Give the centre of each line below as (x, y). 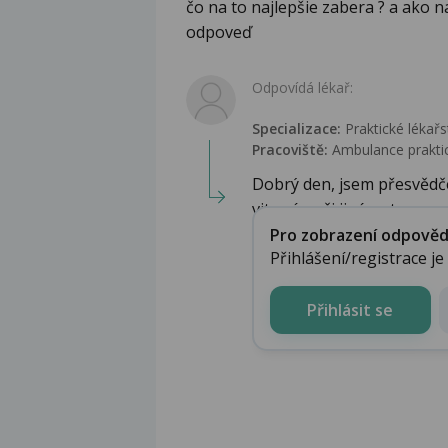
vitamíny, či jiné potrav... (340, 209)
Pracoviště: (290, 150)
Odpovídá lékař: (302, 88)
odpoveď (219, 32)
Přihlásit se (350, 309)
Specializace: (296, 129)
